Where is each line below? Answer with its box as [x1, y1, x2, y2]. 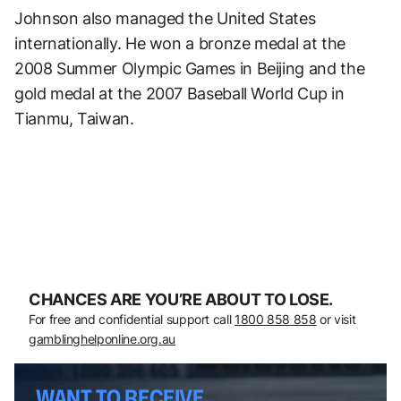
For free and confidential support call [29, 311, 235, 327]
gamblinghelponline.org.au [29, 330, 175, 346]
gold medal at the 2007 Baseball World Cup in [14, 83, 345, 103]
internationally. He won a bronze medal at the [14, 33, 346, 53]
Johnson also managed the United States [14, 8, 316, 28]
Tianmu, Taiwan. [14, 108, 134, 128]
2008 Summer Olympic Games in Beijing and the [14, 58, 365, 78]
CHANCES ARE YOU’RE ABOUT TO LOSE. [29, 289, 334, 309]
